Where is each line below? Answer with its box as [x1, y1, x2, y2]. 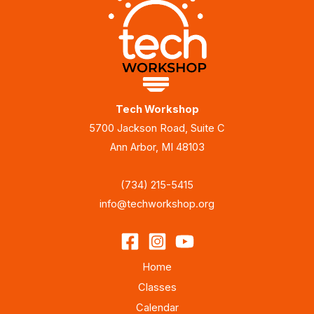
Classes [137, 281, 177, 294]
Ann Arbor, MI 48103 [109, 141, 205, 154]
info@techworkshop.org [100, 198, 214, 211]
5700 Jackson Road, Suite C [89, 122, 225, 135]
